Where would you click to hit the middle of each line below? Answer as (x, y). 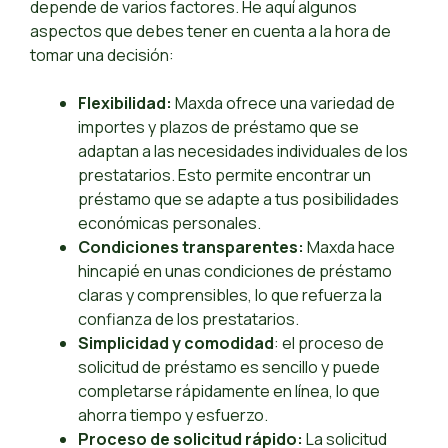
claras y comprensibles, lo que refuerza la (230, 295)
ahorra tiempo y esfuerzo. (173, 415)
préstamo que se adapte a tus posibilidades (238, 199)
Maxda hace (349, 247)
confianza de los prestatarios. (188, 319)
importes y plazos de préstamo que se (218, 127)
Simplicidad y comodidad (176, 343)
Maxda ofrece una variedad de (283, 103)
